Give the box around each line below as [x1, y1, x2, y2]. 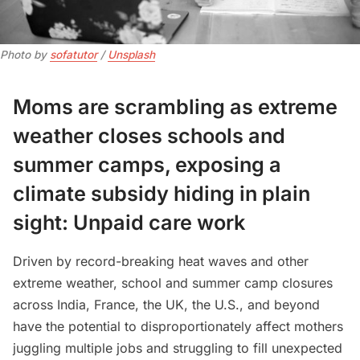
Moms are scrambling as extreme [13, 94, 337, 119]
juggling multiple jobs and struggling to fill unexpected [13, 340, 342, 357]
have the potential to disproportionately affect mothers [13, 318, 343, 335]
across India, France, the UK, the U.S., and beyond [13, 297, 320, 313]
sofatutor [50, 48, 97, 62]
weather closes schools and [13, 123, 285, 148]
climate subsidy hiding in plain [13, 181, 310, 206]
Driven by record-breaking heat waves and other [13, 253, 309, 270]
